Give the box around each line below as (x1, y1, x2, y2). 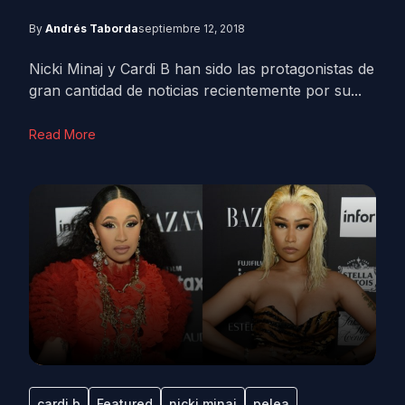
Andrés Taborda (45, 22, 138, 35)
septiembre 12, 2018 (138, 22, 245, 35)
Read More (29, 127, 96, 142)
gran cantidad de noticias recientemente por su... (29, 81, 362, 99)
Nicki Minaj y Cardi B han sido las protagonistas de (29, 60, 374, 78)
